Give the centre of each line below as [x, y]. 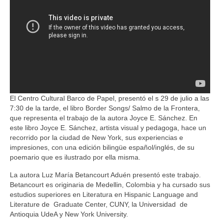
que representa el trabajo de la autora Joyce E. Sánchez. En [104, 118]
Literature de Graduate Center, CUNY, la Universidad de [99, 204]
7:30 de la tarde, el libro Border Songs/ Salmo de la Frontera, [105, 108]
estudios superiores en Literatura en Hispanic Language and [104, 194]
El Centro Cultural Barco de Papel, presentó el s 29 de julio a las [110, 98]
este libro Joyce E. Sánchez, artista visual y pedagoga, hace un [108, 127]
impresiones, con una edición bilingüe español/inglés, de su [102, 147]
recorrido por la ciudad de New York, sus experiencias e [96, 137]
